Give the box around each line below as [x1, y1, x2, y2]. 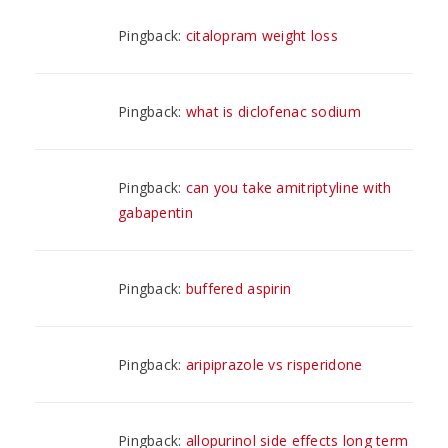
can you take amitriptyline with [185, 177, 392, 197]
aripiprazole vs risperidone [185, 354, 363, 374]
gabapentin [118, 202, 193, 222]
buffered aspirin [185, 278, 292, 298]
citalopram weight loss [185, 25, 338, 45]
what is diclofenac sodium [185, 101, 361, 121]
